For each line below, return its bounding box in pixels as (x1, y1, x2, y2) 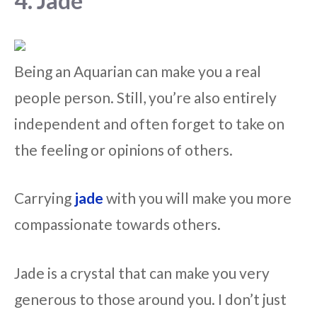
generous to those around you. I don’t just (14, 289, 287, 308)
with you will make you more (103, 189, 292, 207)
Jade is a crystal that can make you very (14, 263, 270, 282)
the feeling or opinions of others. (14, 140, 233, 158)
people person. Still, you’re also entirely (14, 88, 277, 106)
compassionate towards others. (14, 215, 221, 234)
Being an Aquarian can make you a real (14, 62, 261, 80)
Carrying (14, 189, 74, 207)
